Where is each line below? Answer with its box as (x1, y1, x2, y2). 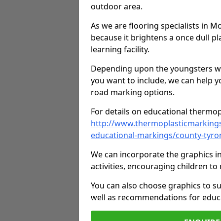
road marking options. (91, 87, 175, 98)
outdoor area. (91, 1, 143, 12)
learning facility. (91, 44, 149, 55)
